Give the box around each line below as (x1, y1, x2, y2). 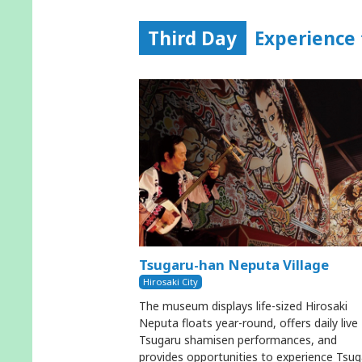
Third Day (148, 25, 238, 51)
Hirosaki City (143, 275, 198, 288)
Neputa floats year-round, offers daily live (139, 314, 358, 330)
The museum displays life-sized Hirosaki (139, 297, 347, 314)
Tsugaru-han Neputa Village (139, 255, 329, 274)
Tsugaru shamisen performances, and (139, 331, 337, 347)
